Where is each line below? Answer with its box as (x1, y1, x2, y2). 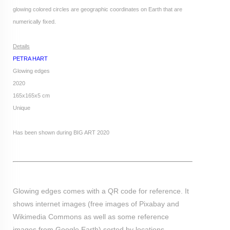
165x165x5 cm (13, 92, 50, 99)
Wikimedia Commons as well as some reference (13, 212, 169, 221)
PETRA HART (13, 55, 48, 62)
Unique (13, 104, 30, 111)
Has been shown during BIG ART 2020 (13, 129, 109, 136)
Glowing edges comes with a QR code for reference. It (13, 186, 189, 195)
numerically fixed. (13, 18, 56, 25)
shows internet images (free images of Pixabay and (13, 199, 179, 208)
